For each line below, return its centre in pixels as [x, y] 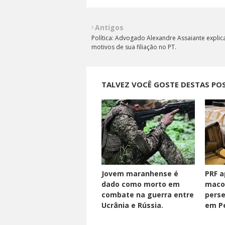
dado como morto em [141, 184]
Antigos [109, 28]
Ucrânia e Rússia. [132, 205]
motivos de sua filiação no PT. [134, 47]
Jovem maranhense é [140, 174]
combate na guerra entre [148, 195]
